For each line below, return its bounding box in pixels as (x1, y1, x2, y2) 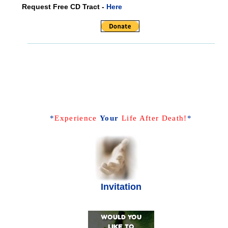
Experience (54, 114, 97, 122)
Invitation (100, 182, 141, 192)
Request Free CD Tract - (21, 3, 106, 11)
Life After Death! (121, 114, 187, 122)
